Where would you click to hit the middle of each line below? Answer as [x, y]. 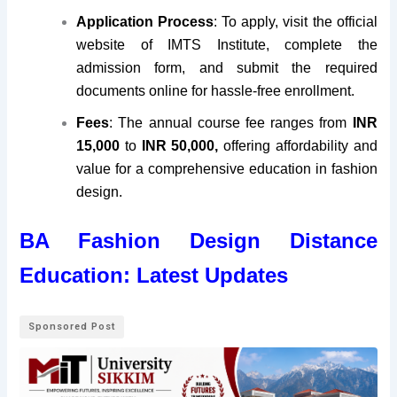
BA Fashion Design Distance [198, 240]
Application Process [145, 22]
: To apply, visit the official [296, 22]
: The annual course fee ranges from [231, 123]
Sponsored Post [72, 326]
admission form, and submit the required [227, 68]
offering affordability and [298, 146]
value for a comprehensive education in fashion [227, 169]
